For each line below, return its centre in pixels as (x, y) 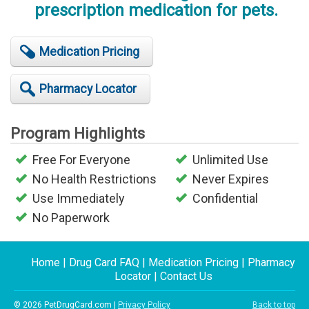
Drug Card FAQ (104, 263)
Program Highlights (78, 134)
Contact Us (186, 277)
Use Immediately (79, 199)
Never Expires (231, 179)
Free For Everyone (81, 160)
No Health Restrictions (94, 179)
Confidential (225, 199)
